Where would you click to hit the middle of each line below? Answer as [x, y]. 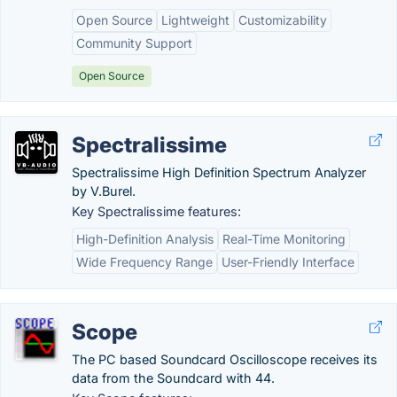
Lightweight [195, 20]
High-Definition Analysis [145, 239]
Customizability [283, 20]
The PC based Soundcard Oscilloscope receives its [225, 359]
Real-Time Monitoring [284, 239]
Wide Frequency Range [144, 262]
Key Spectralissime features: [156, 211]
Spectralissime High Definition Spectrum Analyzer [219, 172]
